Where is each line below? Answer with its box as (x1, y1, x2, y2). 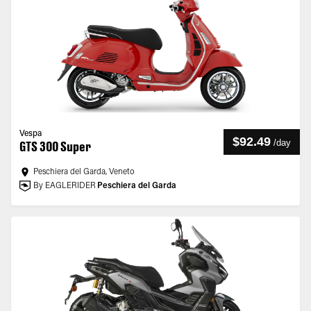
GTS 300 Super (19, 139, 91, 154)
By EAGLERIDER (33, 182, 96, 190)
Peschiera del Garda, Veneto (33, 168, 134, 176)
